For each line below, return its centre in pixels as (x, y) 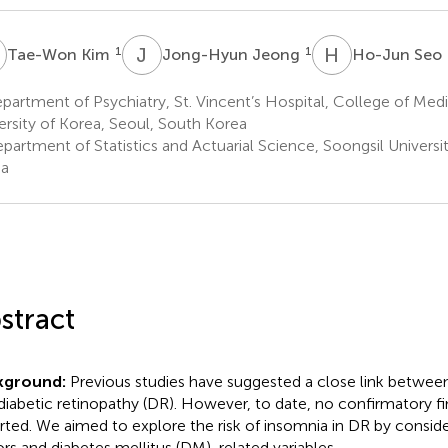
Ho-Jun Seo (398, 54)
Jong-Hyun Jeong (232, 54)
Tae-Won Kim (60, 54)
